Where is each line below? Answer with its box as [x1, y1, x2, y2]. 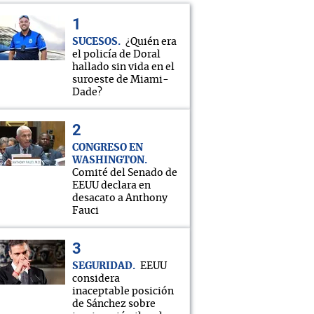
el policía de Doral [72, 50, 161, 60]
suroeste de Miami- [72, 75, 169, 85]
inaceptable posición [72, 287, 174, 296]
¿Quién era [125, 37, 177, 47]
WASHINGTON [72, 156, 144, 165]
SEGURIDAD [72, 261, 132, 271]
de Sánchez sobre [72, 299, 156, 309]
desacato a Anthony [72, 193, 168, 203]
